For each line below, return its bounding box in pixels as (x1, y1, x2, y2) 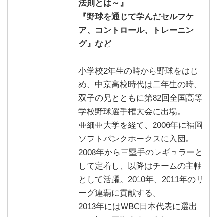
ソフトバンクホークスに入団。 (78, 134, 194, 143)
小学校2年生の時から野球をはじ (78, 66, 198, 76)
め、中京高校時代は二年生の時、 (78, 79, 202, 89)
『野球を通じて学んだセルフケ (78, 12, 194, 21)
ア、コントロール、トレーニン (78, 25, 194, 35)
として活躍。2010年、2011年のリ (78, 174, 204, 184)
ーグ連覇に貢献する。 (78, 188, 161, 198)
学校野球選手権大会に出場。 (78, 107, 186, 116)
